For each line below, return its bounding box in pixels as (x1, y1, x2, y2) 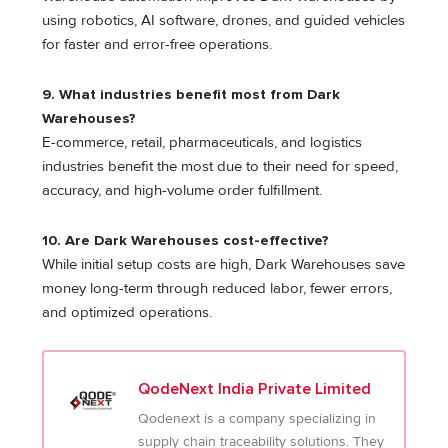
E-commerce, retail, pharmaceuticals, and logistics (42, 134, 363, 152)
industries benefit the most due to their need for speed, (42, 158, 399, 176)
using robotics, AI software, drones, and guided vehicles (42, 12, 406, 30)
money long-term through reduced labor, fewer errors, (42, 279, 393, 297)
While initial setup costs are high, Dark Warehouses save (42, 255, 406, 273)
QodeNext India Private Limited (138, 381, 372, 398)
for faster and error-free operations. (42, 36, 273, 54)
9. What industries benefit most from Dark (42, 86, 341, 104)
